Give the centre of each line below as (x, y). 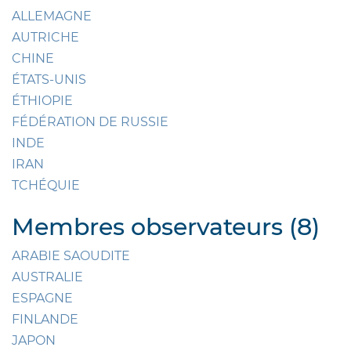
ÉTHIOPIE (42, 101)
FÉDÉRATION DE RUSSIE (90, 122)
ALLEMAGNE (52, 16)
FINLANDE (45, 320)
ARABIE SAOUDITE (71, 256)
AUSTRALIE (47, 277)
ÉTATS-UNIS (49, 80)
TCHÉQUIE (46, 186)
